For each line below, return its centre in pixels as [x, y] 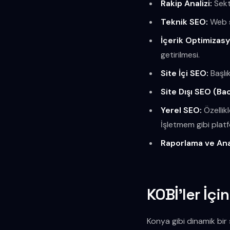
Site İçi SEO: [185, 73]
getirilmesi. [180, 54]
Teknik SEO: [185, 22]
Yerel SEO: [181, 110]
